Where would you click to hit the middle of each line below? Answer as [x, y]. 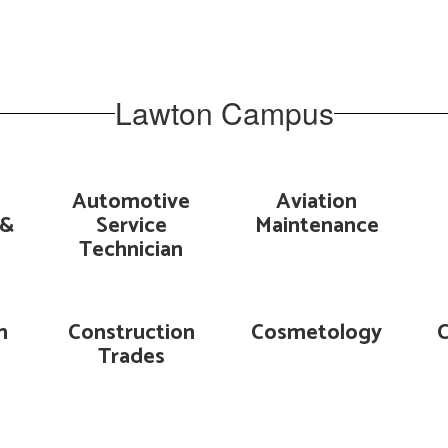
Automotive [131, 202]
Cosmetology [317, 333]
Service [131, 226]
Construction [131, 333]
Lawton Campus [224, 112]
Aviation [317, 202]
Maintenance [316, 226]
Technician [131, 250]
